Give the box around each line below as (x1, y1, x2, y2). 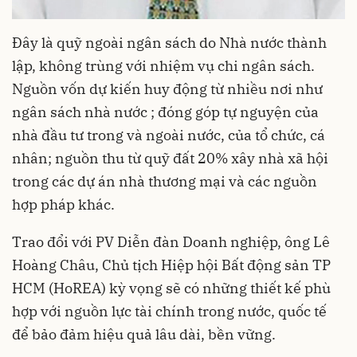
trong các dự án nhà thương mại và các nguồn (12, 172, 317, 191)
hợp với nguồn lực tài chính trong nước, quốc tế (12, 302, 327, 321)
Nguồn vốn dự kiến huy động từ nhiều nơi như (12, 80, 323, 99)
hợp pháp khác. (12, 195, 115, 214)
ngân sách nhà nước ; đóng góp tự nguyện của (12, 103, 319, 122)
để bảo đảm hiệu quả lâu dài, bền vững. (12, 325, 276, 344)
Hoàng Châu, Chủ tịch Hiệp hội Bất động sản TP (12, 256, 331, 275)
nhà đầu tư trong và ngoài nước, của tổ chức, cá (12, 126, 325, 145)
